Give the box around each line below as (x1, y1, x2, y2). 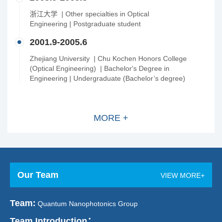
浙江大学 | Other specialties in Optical (30, 10, 149, 18)
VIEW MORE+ (161, 171, 205, 179)
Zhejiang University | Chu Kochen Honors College (30, 55, 187, 62)
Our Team (17, 170, 58, 180)
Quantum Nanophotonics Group (36, 200, 138, 208)
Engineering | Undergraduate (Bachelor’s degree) (30, 74, 185, 82)
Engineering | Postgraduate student (30, 20, 141, 28)
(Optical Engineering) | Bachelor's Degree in (30, 64, 169, 72)
